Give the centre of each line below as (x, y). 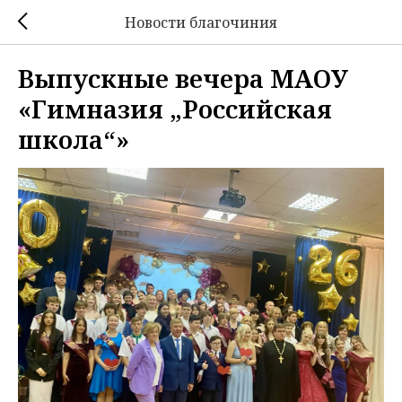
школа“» (74, 139)
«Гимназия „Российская (175, 109)
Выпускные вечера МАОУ (183, 78)
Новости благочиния (201, 22)
